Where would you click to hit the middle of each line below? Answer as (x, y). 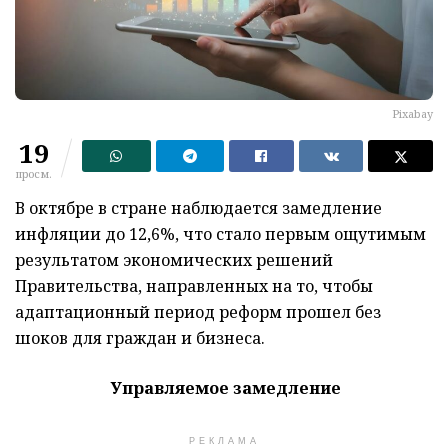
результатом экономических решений (174, 259)
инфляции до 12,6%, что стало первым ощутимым (220, 233)
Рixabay (412, 113)
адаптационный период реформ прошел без (198, 311)
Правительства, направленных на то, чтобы (194, 285)
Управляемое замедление (226, 387)
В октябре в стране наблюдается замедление (198, 207)
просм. (33, 173)
